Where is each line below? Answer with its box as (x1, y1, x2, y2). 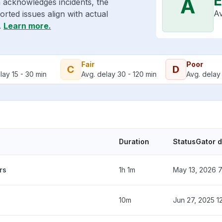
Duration (119, 137, 149, 146)
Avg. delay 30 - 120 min (81, 69, 157, 78)
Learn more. (3, 20, 51, 31)
